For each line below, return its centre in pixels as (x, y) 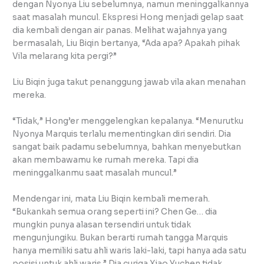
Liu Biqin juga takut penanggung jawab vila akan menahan (129, 82)
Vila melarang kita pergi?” (65, 56)
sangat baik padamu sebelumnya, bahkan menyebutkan (127, 147)
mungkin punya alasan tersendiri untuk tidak (102, 225)
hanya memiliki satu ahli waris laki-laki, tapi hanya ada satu (130, 250)
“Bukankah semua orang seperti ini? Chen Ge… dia (115, 212)
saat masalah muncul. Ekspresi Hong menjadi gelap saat (128, 17)
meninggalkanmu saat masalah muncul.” (95, 173)
